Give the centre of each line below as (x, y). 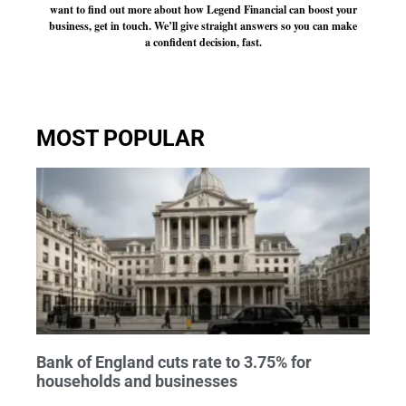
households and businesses (139, 382)
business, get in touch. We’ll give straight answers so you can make (203, 25)
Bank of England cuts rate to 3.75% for (174, 362)
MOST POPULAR (121, 139)
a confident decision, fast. (203, 42)
